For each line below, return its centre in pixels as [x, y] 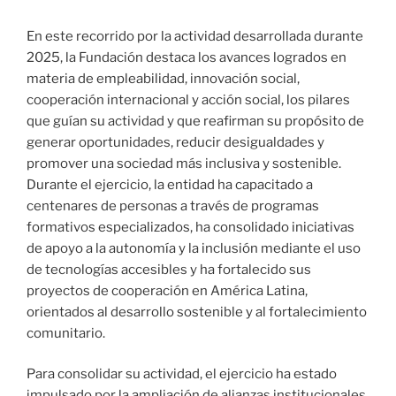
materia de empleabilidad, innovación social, [163, 78]
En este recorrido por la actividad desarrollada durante [195, 36]
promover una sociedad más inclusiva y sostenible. [184, 163]
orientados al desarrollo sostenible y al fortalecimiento [197, 312]
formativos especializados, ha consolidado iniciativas [190, 227]
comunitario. [66, 333]
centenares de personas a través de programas [173, 206]
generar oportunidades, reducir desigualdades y [175, 142]
